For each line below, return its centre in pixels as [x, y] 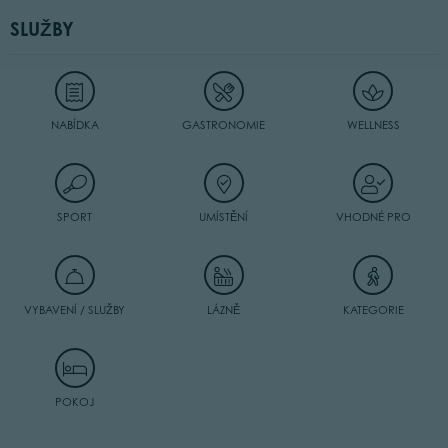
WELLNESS [373, 125]
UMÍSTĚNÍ [224, 217]
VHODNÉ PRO [373, 217]
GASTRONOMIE [224, 125]
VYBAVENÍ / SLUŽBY [75, 309]
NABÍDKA [74, 125]
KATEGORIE [373, 309]
